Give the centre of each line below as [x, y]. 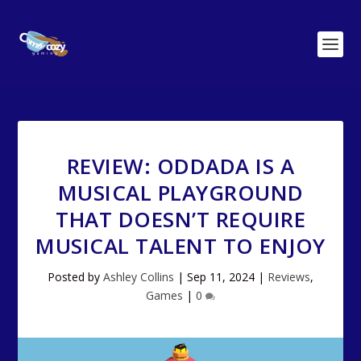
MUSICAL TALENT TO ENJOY [180, 246]
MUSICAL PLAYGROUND [180, 193]
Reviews [289, 277]
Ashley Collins [139, 277]
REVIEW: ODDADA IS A [180, 166]
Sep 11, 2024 [221, 277]
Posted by [75, 277]
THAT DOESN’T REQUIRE [180, 219]
